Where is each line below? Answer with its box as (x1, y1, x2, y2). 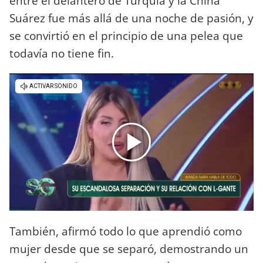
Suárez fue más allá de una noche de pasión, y (9, 10, 254, 26)
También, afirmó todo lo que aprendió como (9, 222, 242, 239)
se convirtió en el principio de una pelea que (9, 28, 243, 44)
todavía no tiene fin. (9, 45, 117, 62)
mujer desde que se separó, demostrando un (9, 240, 248, 257)
